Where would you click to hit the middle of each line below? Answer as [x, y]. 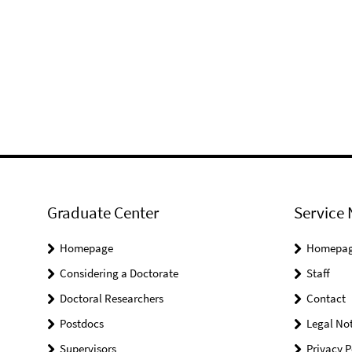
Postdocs [82, 324]
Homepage [86, 248]
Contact [326, 299]
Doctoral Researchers [112, 299]
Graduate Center [103, 213]
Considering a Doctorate [119, 273]
